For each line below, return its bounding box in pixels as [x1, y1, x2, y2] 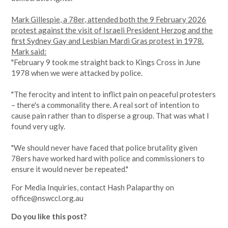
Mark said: [11, 47, 47, 56]
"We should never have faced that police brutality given [11, 143, 198, 152]
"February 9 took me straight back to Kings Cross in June [11, 58, 201, 67]
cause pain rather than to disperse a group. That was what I [11, 111, 210, 120]
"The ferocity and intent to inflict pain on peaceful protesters [11, 90, 216, 99]
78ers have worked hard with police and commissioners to [11, 154, 205, 163]
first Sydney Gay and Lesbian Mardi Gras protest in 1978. [11, 36, 204, 45]
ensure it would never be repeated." [11, 164, 129, 174]
